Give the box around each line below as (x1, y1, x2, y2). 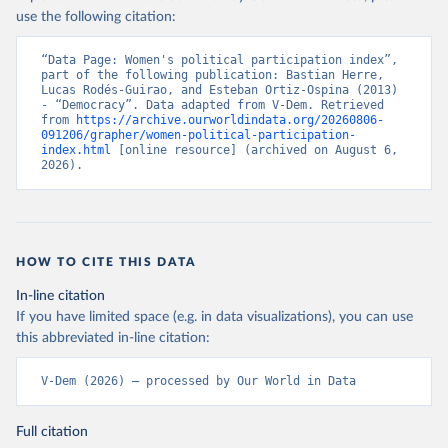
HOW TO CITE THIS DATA (16, 256, 197, 269)
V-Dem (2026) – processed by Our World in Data (41, 374, 356, 389)
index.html (41, 143, 111, 158)
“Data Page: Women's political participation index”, (41, 53, 398, 68)
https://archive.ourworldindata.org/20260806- (76, 113, 384, 128)
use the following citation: (16, 10, 176, 25)
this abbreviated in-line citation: (16, 331, 210, 346)
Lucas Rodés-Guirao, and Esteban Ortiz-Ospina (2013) (41, 83, 398, 98)
